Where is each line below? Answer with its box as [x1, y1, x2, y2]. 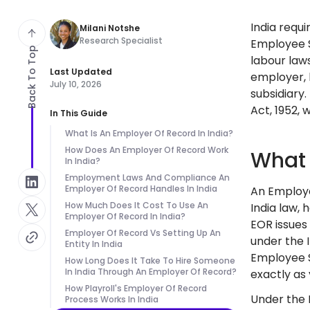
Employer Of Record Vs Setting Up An [65, 227, 221, 239]
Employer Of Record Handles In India [65, 183, 217, 194]
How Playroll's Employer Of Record [65, 282, 207, 294]
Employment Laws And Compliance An [65, 172, 230, 183]
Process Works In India [65, 293, 158, 305]
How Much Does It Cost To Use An [65, 199, 208, 211]
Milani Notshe [80, 21, 140, 34]
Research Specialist [80, 34, 163, 46]
